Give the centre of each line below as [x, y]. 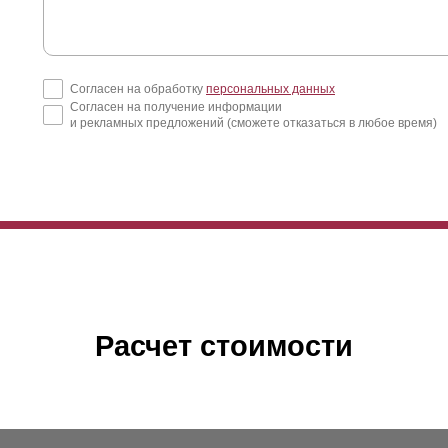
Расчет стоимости [224, 345]
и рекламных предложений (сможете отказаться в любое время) [253, 122]
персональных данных [270, 88]
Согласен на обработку [138, 88]
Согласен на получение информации [176, 106]
